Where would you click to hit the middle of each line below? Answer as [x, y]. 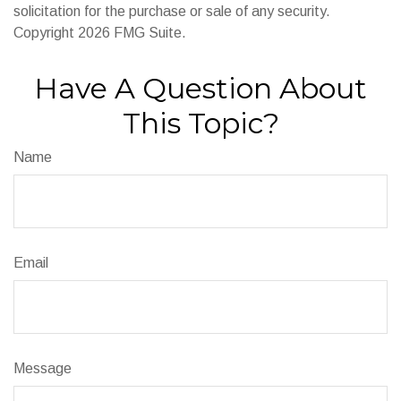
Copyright [46, 33]
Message [43, 369]
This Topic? [200, 124]
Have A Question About [200, 89]
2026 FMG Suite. [132, 33]
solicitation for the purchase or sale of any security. [172, 12]
